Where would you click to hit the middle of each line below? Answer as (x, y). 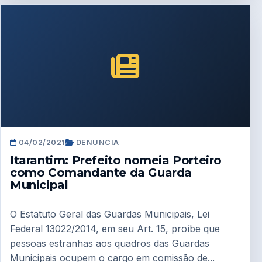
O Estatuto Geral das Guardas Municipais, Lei (110, 214)
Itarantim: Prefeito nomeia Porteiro (116, 161)
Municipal (39, 185)
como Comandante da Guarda (101, 173)
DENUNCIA (96, 142)
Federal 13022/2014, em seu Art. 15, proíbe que (115, 229)
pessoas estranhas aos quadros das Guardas (110, 244)
